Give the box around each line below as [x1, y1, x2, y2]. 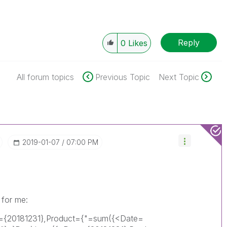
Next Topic [158, 72, 199, 82]
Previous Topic [95, 72, 150, 82]
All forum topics [16, 72, 74, 82]
